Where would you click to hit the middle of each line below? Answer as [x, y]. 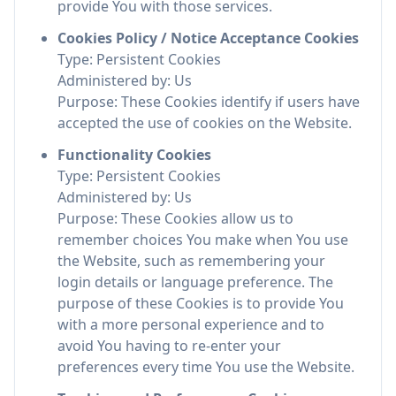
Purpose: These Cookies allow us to [175, 218]
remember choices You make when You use [203, 240]
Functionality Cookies [134, 155]
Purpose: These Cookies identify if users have [209, 102]
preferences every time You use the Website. [206, 367]
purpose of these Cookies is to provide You [201, 303]
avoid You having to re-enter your [169, 346]
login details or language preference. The [195, 282]
